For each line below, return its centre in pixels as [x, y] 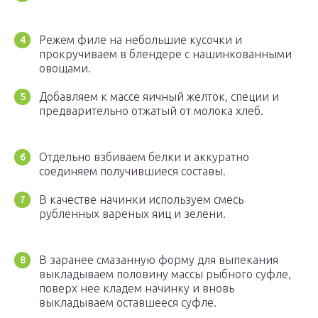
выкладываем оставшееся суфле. [128, 303]
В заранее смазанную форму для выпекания [159, 260]
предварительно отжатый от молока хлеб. [151, 111]
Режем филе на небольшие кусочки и [141, 40]
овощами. [65, 68]
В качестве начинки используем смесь [141, 200]
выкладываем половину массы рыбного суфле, [165, 274]
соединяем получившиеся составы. [132, 171]
